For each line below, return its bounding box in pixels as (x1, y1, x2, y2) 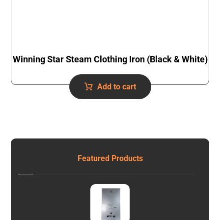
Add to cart (97, 82, 136, 92)
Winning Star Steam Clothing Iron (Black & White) (12, 54, 208, 65)
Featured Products (77, 154, 143, 164)
